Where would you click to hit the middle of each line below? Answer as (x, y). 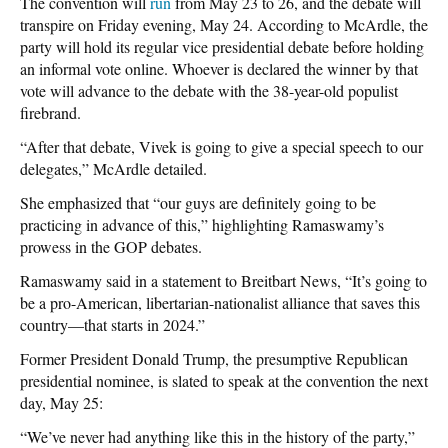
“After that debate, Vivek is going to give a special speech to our (221, 146)
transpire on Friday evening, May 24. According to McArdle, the (224, 24)
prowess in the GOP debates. (111, 246)
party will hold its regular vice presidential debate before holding (222, 46)
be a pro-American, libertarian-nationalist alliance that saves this (220, 302)
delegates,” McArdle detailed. (113, 168)
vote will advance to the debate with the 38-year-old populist (209, 90)
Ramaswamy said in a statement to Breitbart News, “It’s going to (223, 280)
